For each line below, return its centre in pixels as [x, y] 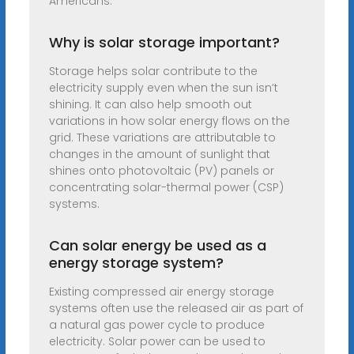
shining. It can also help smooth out [150, 105]
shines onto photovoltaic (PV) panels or [161, 171]
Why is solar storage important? [164, 43]
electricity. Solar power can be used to [157, 342]
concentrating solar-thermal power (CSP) [166, 188]
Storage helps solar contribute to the [153, 72]
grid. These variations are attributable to [162, 138]
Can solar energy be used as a [157, 246]
